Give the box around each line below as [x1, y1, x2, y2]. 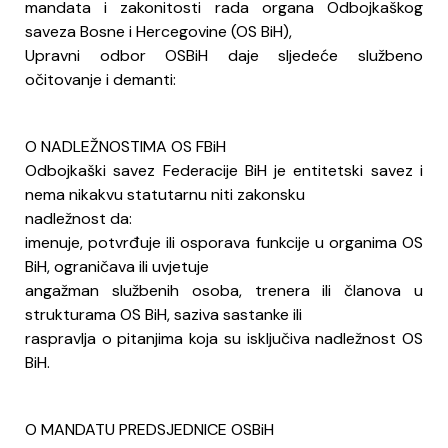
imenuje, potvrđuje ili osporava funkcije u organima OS [25, 231, 423, 253]
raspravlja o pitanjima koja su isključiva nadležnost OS [25, 327, 423, 349]
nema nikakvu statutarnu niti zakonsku [25, 183, 305, 205]
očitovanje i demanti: [25, 68, 176, 90]
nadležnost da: [25, 207, 132, 229]
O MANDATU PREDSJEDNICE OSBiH [25, 419, 274, 441]
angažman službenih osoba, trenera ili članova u [25, 279, 423, 301]
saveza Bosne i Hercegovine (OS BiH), [25, 20, 292, 42]
